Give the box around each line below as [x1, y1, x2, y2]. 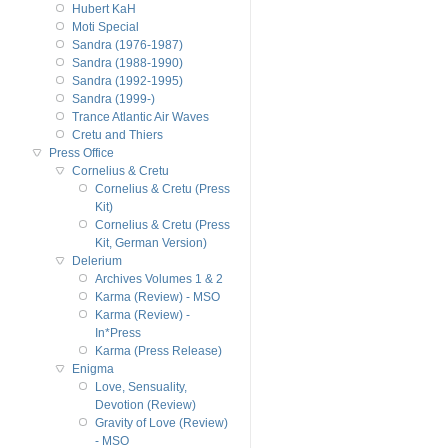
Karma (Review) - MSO [94, 290, 220, 303]
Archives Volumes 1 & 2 [94, 272, 223, 285]
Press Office [48, 146, 114, 159]
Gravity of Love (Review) [94, 416, 228, 429]
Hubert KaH [71, 2, 136, 15]
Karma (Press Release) [94, 344, 222, 357]
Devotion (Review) [94, 398, 196, 411]
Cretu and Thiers [71, 128, 163, 141]
